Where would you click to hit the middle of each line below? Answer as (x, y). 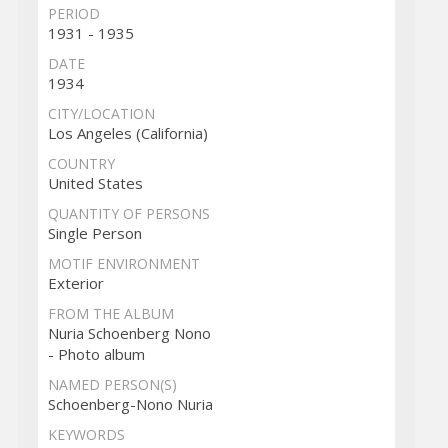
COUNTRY (81, 163)
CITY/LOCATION (101, 113)
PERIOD (73, 13)
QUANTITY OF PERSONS (128, 213)
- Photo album (96, 353)
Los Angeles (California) (127, 132)
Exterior (75, 282)
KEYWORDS (86, 434)
